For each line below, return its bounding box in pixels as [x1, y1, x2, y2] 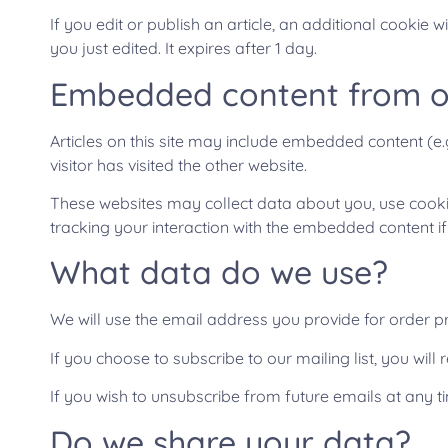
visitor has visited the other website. [50, 154, 307, 175]
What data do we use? [50, 252, 388, 293]
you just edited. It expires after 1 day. [50, 38, 317, 59]
